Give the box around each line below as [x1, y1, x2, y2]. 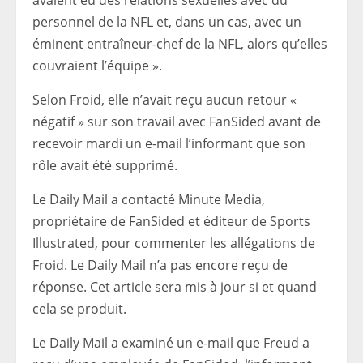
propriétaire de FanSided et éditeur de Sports [32, 212, 310, 231]
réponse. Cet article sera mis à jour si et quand [32, 278, 317, 297]
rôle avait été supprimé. [32, 156, 177, 175]
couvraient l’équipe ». [32, 57, 162, 75]
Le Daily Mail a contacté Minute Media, [32, 190, 265, 209]
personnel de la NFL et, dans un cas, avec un [32, 13, 301, 32]
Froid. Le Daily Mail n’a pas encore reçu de [32, 256, 288, 275]
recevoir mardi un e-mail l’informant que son [32, 135, 305, 153]
